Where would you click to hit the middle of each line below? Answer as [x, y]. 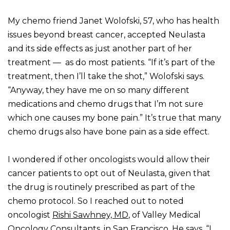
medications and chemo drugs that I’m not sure [106, 104]
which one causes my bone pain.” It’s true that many [114, 118]
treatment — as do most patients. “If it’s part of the [111, 63]
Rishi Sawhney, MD [90, 215]
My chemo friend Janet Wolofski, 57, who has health [113, 21]
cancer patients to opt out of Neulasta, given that [109, 174]
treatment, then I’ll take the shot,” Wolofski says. [106, 76]
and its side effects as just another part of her [100, 49]
